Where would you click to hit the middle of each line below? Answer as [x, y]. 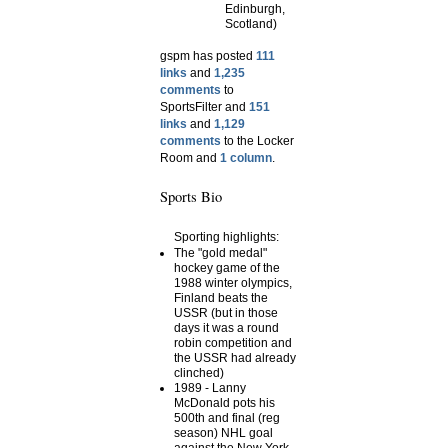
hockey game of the [227, 268]
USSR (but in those [226, 313]
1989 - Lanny [210, 388]
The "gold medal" [220, 253]
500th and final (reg [227, 418]
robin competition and [233, 343]
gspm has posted [208, 56]
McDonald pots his [224, 403]
